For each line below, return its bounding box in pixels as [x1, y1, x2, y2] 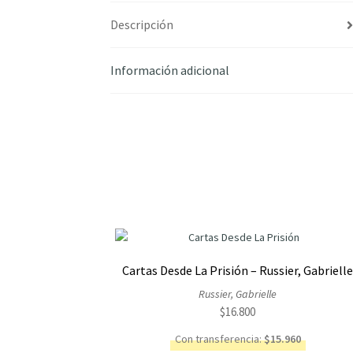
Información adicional [110, 62, 230, 79]
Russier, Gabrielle [199, 287, 277, 302]
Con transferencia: [174, 331, 264, 346]
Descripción [110, 17, 174, 33]
